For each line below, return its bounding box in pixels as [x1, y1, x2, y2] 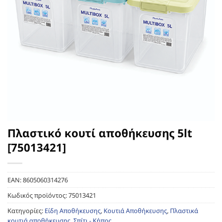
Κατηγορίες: [7, 206, 45, 215]
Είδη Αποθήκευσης [45, 206, 101, 215]
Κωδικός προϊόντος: [7, 190, 68, 200]
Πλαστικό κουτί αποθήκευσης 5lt [7, 125, 192, 141]
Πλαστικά [170, 206, 198, 215]
